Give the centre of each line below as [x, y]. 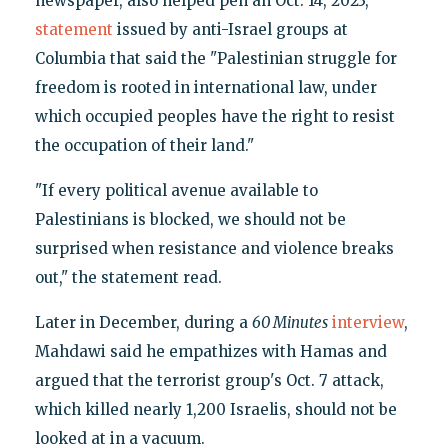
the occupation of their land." [144, 146]
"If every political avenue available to [176, 191]
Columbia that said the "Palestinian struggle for [215, 59]
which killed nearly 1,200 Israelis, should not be [215, 410]
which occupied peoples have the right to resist [214, 117]
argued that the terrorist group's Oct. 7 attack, [209, 381]
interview [367, 323]
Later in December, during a [143, 323]
